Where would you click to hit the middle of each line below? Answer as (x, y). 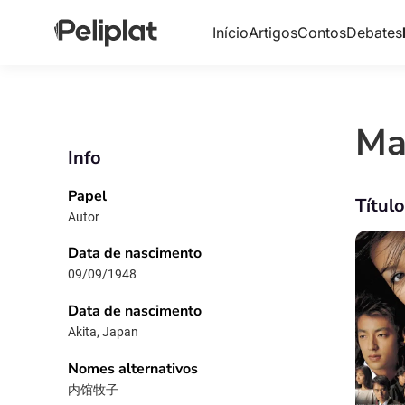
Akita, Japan (103, 331)
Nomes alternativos (132, 368)
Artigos (273, 33)
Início (230, 33)
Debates (374, 33)
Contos (321, 33)
